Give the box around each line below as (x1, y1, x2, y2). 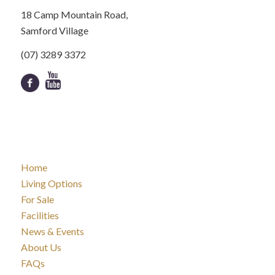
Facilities (20, 209, 59, 222)
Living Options (20, 177, 82, 190)
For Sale (20, 193, 54, 206)
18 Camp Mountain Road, (20, 8, 128, 20)
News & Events (20, 225, 84, 238)
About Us (20, 241, 61, 254)
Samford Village (20, 24, 88, 36)
